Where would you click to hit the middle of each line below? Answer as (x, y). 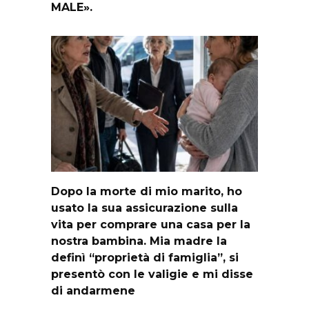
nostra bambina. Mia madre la (139, 241)
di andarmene (93, 290)
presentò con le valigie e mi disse (152, 274)
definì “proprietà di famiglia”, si (145, 257)
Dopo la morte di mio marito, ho (147, 191)
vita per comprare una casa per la (151, 224)
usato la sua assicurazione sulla (144, 208)
